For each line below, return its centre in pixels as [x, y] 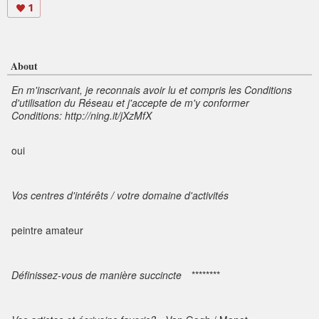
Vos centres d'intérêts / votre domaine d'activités [120, 195]
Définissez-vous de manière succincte [96, 275]
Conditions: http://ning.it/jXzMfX [82, 116]
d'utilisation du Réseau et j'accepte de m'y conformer [130, 103]
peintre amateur [47, 230]
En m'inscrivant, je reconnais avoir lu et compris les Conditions [152, 90]
